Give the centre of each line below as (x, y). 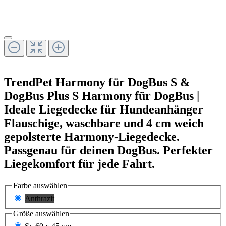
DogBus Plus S (41, 96)
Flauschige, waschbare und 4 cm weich (104, 123)
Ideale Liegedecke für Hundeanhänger (104, 110)
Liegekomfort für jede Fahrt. (79, 164)
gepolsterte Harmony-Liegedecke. (92, 137)
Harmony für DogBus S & (123, 82)
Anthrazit (40, 198)
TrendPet (28, 82)
